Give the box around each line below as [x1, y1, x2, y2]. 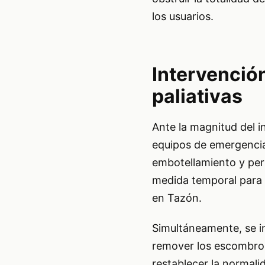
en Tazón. [151, 191, 202, 204]
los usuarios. [151, 9, 214, 22]
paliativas [151, 84, 243, 108]
